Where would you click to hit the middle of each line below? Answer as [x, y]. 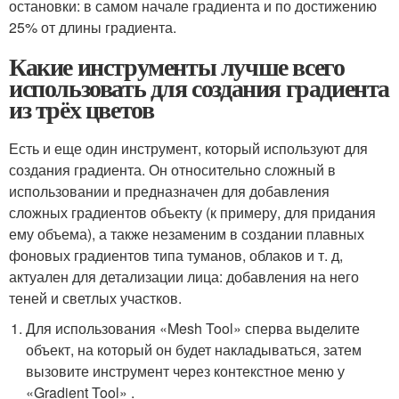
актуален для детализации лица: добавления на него [184, 277]
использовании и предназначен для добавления [169, 191]
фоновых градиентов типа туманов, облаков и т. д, [176, 255]
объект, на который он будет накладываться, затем [194, 350]
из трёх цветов [81, 109]
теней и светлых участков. [95, 298]
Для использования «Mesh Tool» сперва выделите [193, 328]
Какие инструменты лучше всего [177, 66]
